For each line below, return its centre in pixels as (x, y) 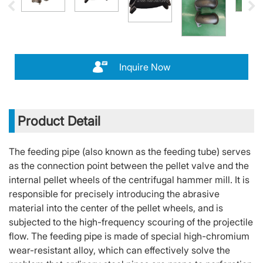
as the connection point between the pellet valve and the (129, 166)
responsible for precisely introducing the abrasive (114, 194)
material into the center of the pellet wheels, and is (116, 208)
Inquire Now (145, 67)
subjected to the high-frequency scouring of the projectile (131, 222)
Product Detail (59, 121)
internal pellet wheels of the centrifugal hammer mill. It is (129, 180)
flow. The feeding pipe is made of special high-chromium (129, 236)
